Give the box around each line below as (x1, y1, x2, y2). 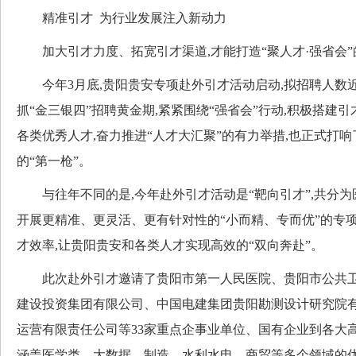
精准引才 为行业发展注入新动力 (17, 10, 226, 25)
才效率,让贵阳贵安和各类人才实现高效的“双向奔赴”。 (17, 238, 323, 252)
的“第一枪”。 (17, 153, 91, 168)
